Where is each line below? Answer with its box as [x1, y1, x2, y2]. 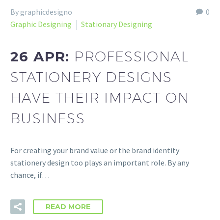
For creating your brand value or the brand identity [10, 145, 179, 155]
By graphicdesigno [10, 7, 72, 17]
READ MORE [46, 202, 90, 212]
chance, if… [10, 169, 50, 180]
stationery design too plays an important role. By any [10, 157, 189, 167]
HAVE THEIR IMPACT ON [10, 89, 189, 106]
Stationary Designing [81, 19, 152, 29]
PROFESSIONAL [74, 48, 189, 64]
